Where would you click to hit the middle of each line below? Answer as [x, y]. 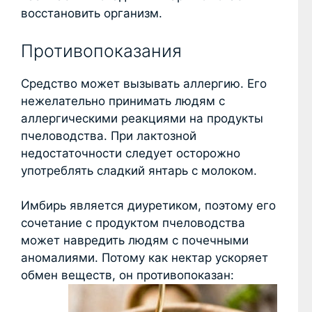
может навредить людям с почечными [135, 241]
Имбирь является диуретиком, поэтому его [148, 206]
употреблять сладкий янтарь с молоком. [139, 170]
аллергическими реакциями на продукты [142, 118]
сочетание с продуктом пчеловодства [133, 223]
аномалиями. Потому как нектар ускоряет [145, 258]
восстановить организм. [92, 14]
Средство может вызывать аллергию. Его [144, 83]
